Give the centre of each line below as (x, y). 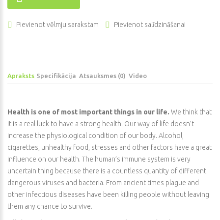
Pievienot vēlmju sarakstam (57, 24)
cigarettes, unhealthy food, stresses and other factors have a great (110, 147)
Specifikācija (56, 75)
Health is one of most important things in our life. (88, 112)
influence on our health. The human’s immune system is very (99, 159)
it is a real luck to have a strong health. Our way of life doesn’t (101, 124)
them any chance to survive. (50, 206)
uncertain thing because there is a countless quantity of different (107, 171)
